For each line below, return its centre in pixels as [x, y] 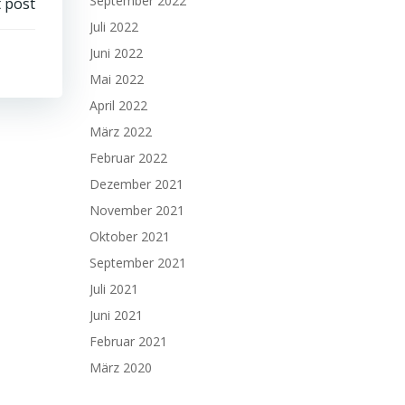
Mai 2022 [117, 79]
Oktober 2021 [130, 236]
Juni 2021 [116, 315]
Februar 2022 [128, 158]
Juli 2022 [114, 27]
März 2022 [121, 132]
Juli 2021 [114, 289]
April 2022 [118, 105]
